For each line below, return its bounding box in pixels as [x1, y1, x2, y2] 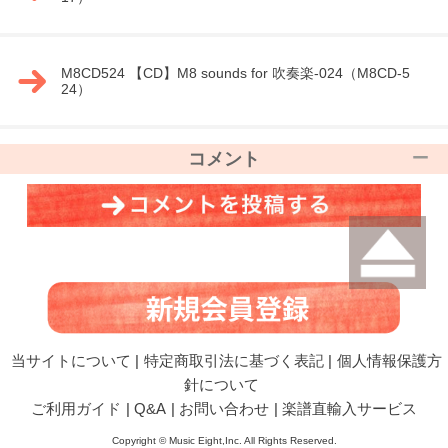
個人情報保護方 [336, 351, 442, 369]
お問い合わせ [179, 399, 269, 417]
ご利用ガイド [31, 399, 121, 417]
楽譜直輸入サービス [282, 399, 417, 417]
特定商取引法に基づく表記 [143, 351, 324, 369]
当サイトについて [10, 351, 131, 369]
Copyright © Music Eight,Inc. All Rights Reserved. [111, 434, 337, 446]
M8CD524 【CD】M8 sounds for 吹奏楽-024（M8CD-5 [60, 65, 410, 82]
